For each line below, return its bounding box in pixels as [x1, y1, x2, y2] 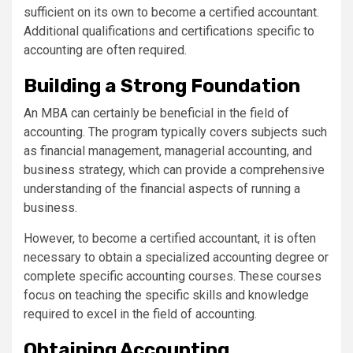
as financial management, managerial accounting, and [24, 143, 312, 158]
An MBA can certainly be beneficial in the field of [24, 106, 289, 121]
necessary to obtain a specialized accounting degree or [24, 250, 329, 265]
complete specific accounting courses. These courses [24, 269, 321, 284]
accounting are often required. [24, 43, 187, 58]
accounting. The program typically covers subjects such [24, 124, 327, 139]
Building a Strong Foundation [24, 75, 300, 97]
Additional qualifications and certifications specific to [24, 24, 314, 39]
